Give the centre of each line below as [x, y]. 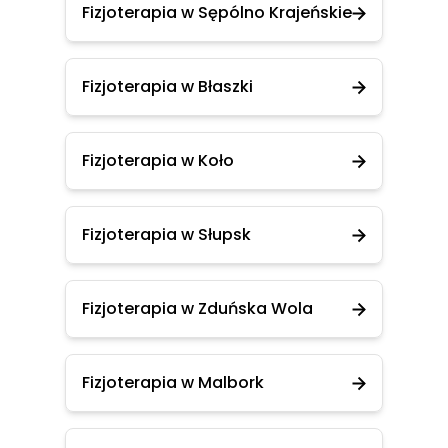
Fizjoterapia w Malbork [173, 382]
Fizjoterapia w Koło [158, 160]
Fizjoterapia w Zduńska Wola [197, 308]
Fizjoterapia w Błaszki [167, 86]
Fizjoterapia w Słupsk [166, 234]
